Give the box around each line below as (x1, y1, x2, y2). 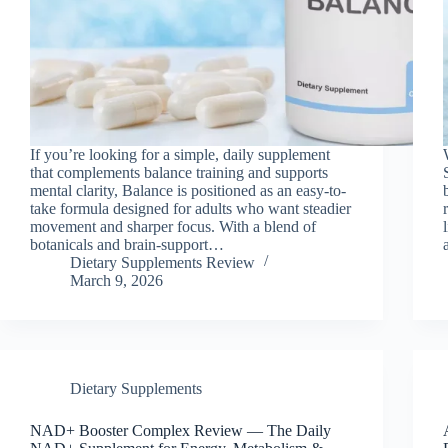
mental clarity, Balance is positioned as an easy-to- (30, 181, 346, 199)
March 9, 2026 (70, 271, 163, 289)
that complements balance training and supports (30, 163, 328, 181)
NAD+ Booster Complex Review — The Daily (30, 421, 331, 439)
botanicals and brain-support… (30, 235, 224, 253)
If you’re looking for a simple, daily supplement (30, 145, 330, 163)
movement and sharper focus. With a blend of (30, 217, 316, 235)
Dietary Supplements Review (70, 253, 255, 271)
